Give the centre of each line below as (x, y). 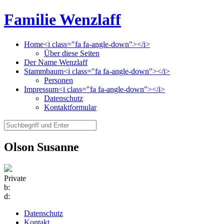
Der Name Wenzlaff (56, 62)
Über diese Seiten (72, 53)
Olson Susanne (41, 147)
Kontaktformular (70, 107)
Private (15, 178)
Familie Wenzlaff (62, 20)
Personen (58, 80)
